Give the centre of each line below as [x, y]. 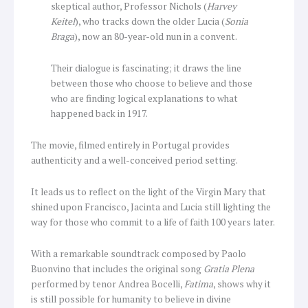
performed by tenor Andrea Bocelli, [108, 284]
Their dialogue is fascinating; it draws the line [146, 68]
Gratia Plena [229, 268]
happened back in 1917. [99, 114]
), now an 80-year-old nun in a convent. [155, 37]
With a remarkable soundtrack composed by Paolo [139, 253]
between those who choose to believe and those [151, 84]
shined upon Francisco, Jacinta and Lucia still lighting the [151, 207]
